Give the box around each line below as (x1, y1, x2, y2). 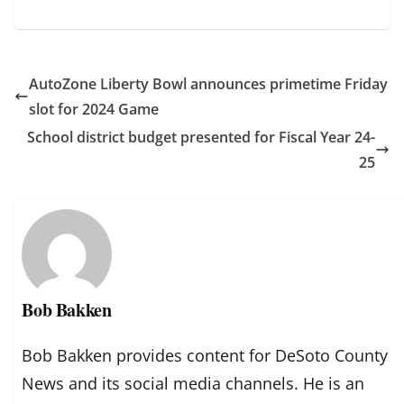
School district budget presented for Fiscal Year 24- (27, 126, 375, 147)
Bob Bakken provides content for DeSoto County (22, 344, 389, 367)
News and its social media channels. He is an (22, 372, 365, 395)
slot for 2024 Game (29, 98, 159, 119)
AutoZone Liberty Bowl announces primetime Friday (29, 73, 388, 94)
